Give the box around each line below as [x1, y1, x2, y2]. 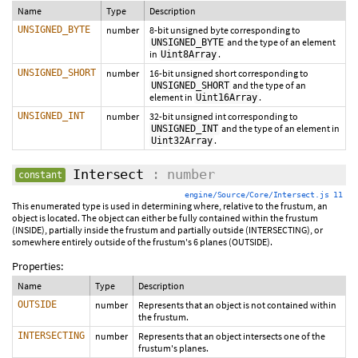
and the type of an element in [220, 122, 340, 134]
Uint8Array [161, 49, 217, 60]
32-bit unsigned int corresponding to [149, 110, 298, 122]
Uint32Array [151, 135, 213, 146]
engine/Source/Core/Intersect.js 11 [184, 190, 343, 199]
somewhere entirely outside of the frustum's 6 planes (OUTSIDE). [12, 236, 272, 248]
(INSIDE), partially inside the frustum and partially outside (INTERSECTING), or [12, 224, 323, 236]
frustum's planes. [138, 342, 209, 354]
